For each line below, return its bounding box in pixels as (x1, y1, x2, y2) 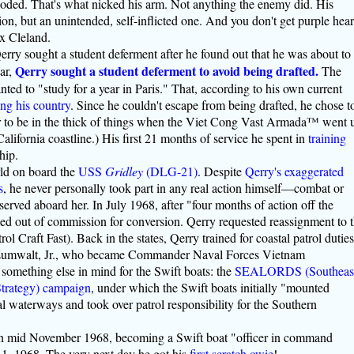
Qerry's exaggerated (244, 163, 344, 179)
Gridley (104, 163, 143, 179)
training (307, 130, 346, 146)
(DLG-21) (142, 163, 198, 179)
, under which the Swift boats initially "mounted (90, 279, 330, 296)
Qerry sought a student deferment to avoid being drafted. (14, 62, 318, 80)
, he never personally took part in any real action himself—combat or (2, 179, 344, 196)
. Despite (197, 163, 245, 179)
